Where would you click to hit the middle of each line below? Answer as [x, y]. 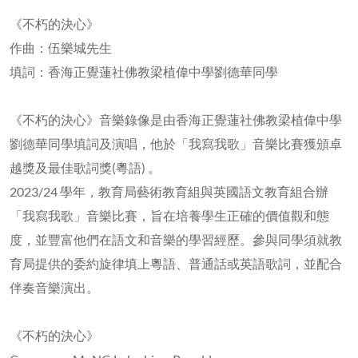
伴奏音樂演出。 [54, 287]
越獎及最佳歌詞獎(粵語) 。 [85, 167]
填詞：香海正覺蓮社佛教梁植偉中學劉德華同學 [144, 71]
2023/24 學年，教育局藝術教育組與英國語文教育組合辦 [169, 191]
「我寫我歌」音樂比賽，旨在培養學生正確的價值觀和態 [169, 215]
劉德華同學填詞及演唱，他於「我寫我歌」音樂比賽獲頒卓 [176, 143]
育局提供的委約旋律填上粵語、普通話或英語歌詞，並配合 [176, 263]
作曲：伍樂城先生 [61, 47]
